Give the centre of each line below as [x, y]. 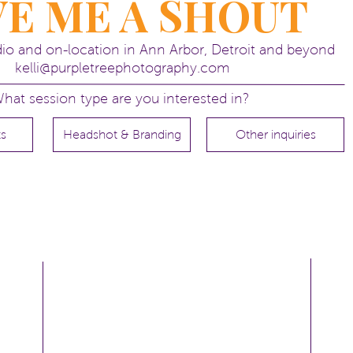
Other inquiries [275, 134]
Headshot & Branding [122, 134]
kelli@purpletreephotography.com [123, 68]
